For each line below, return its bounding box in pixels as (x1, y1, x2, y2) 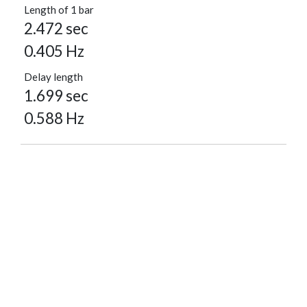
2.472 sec (24, 19, 88, 38)
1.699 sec (24, 86, 88, 106)
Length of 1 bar (24, 3, 94, 16)
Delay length (24, 71, 83, 84)
